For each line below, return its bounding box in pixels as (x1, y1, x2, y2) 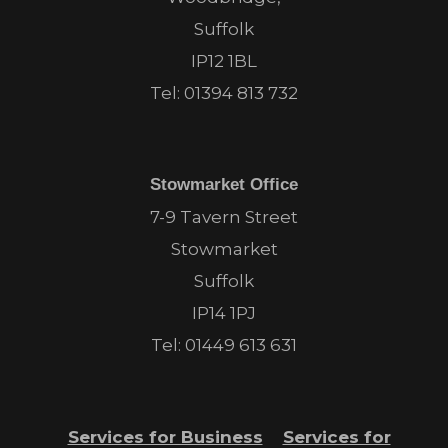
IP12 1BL (191, 51, 257, 72)
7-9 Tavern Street (150, 207, 298, 228)
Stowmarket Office (150, 175, 298, 195)
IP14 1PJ (192, 303, 256, 324)
